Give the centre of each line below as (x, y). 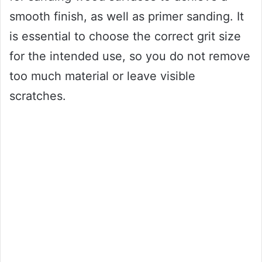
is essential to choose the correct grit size (125, 36)
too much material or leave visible (102, 76)
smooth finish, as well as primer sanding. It (127, 16)
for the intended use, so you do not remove (130, 56)
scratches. (38, 96)
